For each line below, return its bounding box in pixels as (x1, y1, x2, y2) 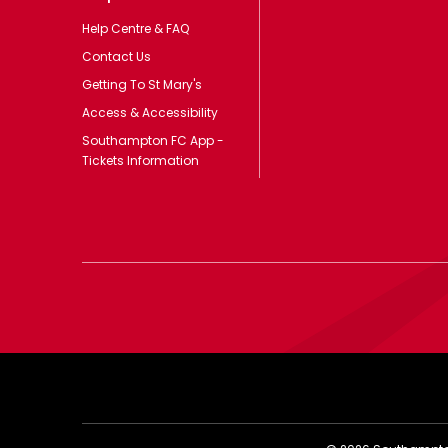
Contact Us (82, 48, 151, 65)
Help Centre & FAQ (82, 20, 189, 37)
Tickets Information (82, 152, 199, 169)
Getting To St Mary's (82, 76, 202, 93)
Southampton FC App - (82, 132, 224, 149)
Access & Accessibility (82, 104, 218, 121)
